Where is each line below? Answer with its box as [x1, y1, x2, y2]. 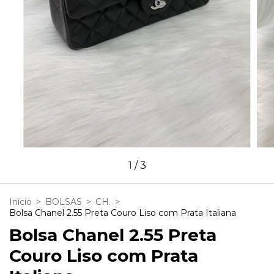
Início [9, 196, 32, 207]
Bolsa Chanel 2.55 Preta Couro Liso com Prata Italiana [9, 207, 236, 218]
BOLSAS [45, 196, 82, 207]
